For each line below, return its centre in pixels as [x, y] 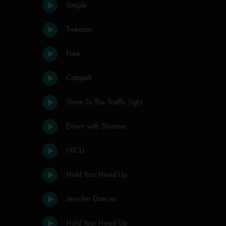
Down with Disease [96, 126]
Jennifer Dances [91, 199]
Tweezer [79, 29]
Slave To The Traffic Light [104, 102]
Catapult [79, 77]
